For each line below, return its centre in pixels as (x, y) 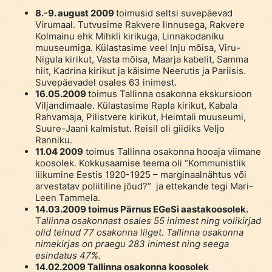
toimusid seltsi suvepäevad (174, 13)
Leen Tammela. (67, 197)
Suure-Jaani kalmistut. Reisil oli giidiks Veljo (130, 128)
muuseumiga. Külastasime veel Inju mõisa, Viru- (138, 47)
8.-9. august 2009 (75, 13)
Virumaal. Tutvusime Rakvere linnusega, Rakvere (140, 24)
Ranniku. (53, 140)
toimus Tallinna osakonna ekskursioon (170, 93)
